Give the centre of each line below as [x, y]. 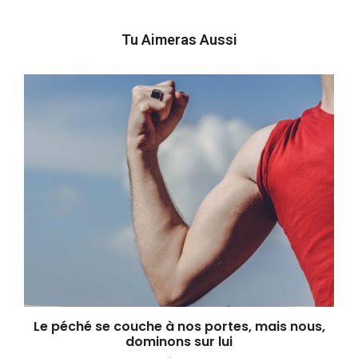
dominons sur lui [179, 341]
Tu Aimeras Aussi [179, 39]
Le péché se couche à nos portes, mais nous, [179, 326]
